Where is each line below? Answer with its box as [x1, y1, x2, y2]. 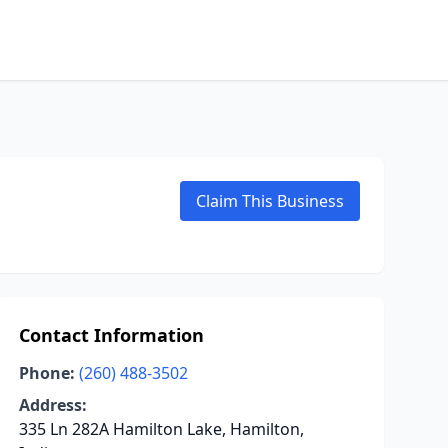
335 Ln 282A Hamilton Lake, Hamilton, [18, 418, 304, 440]
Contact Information [18, 323, 204, 347]
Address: [18, 394, 87, 416]
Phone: [18, 362, 75, 384]
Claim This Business [196, 190, 344, 212]
